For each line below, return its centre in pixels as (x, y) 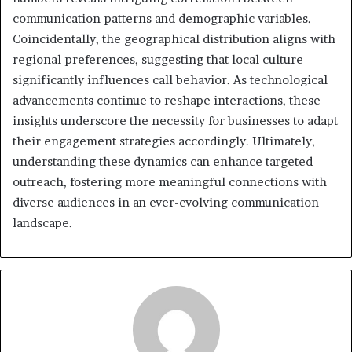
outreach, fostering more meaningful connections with (170, 181)
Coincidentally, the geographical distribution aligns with (174, 38)
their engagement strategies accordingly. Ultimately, (164, 141)
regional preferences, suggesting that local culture (158, 59)
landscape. (42, 222)
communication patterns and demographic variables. (162, 18)
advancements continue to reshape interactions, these (167, 100)
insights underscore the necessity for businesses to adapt (175, 120)
